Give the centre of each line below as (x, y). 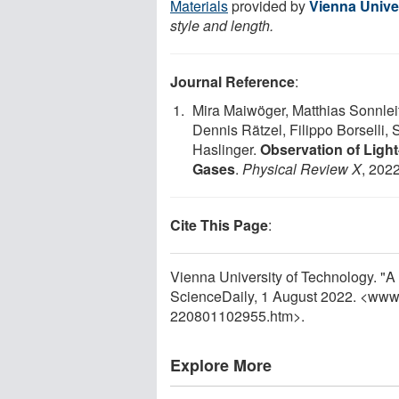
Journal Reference (232, 81)
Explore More (221, 365)
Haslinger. (226, 149)
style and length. (222, 25)
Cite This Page (219, 224)
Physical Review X (302, 168)
